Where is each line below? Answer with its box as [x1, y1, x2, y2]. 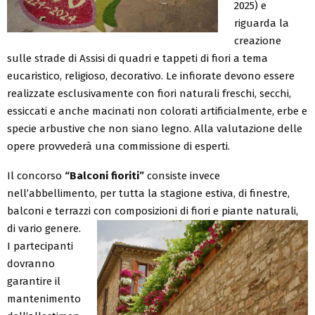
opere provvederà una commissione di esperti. [7, 139, 230, 153]
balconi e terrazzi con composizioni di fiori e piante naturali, [7, 204, 298, 217]
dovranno [7, 257, 55, 270]
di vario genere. [7, 221, 81, 235]
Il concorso [7, 169, 62, 182]
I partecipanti [7, 239, 73, 252]
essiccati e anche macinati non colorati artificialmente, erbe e [7, 104, 307, 117]
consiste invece [147, 169, 220, 182]
